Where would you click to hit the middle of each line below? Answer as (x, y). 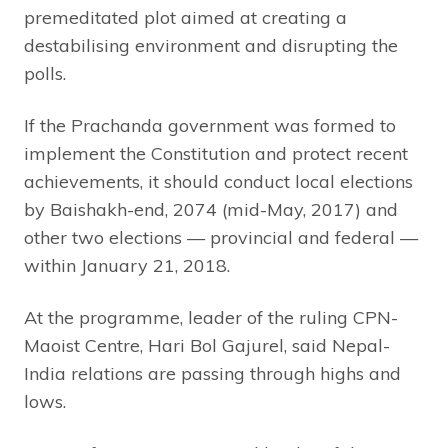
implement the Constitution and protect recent (216, 153)
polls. (45, 73)
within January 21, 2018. (127, 265)
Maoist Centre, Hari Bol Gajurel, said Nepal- (207, 345)
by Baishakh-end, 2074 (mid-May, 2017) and (211, 209)
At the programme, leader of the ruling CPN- (211, 317)
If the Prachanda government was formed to (210, 125)
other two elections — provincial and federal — (221, 237)
